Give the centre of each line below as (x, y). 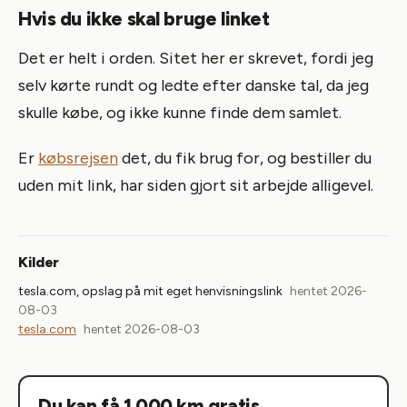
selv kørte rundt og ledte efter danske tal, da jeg (194, 85)
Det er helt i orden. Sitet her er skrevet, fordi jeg (196, 58)
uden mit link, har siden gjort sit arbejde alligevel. (196, 185)
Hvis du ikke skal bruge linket (144, 18)
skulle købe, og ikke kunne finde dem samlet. (180, 112)
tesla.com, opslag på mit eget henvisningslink (150, 291)
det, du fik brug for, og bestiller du (245, 158)
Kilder (39, 262)
